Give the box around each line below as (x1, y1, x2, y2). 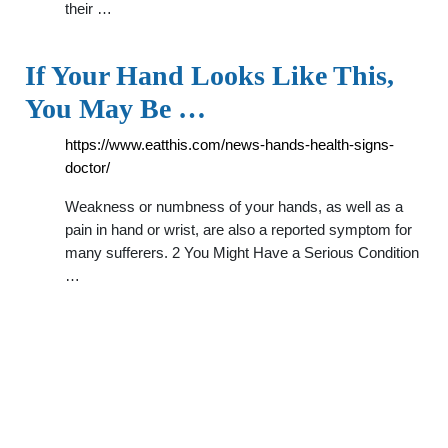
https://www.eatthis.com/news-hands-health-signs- (65, 136, 394, 153)
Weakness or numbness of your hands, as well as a (65, 198, 403, 215)
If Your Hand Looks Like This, (25, 60, 394, 91)
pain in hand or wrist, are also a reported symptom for (65, 221, 412, 238)
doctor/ (65, 159, 110, 176)
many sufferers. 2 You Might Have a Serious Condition (65, 244, 419, 261)
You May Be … (25, 93, 206, 124)
